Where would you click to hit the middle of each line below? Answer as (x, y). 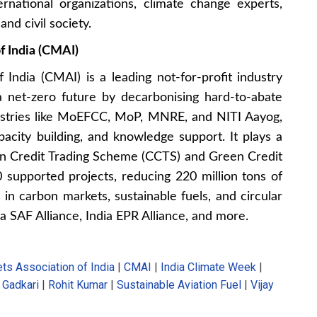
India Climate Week (208, 267)
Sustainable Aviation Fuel (179, 284)
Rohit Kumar (78, 284)
